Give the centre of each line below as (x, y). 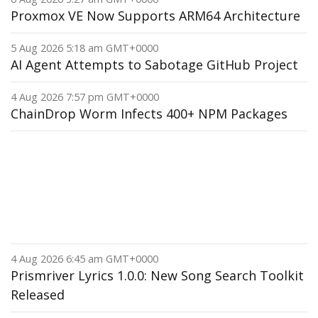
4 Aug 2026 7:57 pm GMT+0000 (85, 97)
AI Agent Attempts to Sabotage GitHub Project (154, 65)
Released (38, 295)
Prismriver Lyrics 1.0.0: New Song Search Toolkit (157, 275)
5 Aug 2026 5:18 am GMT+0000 (84, 48)
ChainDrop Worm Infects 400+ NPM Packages (149, 114)
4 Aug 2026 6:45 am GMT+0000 (84, 259)
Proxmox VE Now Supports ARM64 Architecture (155, 16)
